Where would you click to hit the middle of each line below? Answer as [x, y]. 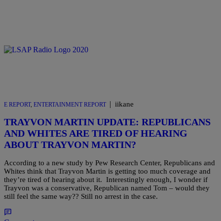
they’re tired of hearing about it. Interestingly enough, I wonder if [106, 179]
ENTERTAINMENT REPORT [70, 104]
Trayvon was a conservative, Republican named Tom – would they [107, 188]
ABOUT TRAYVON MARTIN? [70, 145]
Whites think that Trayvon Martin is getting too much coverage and [107, 171]
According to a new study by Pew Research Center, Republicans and [110, 163]
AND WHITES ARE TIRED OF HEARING [96, 133]
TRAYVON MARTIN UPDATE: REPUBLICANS [107, 122]
